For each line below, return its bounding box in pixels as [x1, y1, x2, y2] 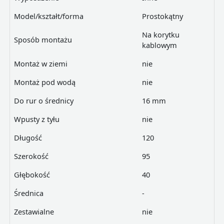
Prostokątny [141, 11, 183, 21]
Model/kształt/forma [13, 11, 83, 21]
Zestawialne [13, 206, 54, 217]
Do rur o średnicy [13, 95, 73, 106]
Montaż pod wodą [13, 77, 75, 87]
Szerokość [13, 151, 48, 161]
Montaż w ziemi [13, 58, 67, 69]
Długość [13, 132, 42, 143]
